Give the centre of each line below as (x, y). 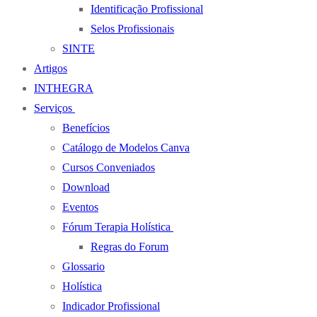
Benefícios (86, 127)
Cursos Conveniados (109, 167)
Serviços (53, 108)
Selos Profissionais (132, 28)
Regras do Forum (129, 246)
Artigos (51, 68)
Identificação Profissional (147, 8)
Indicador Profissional (111, 306)
